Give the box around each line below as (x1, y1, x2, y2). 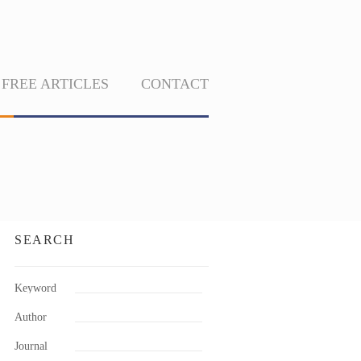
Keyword (15, 281, 56, 294)
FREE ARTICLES (2, 76, 109, 92)
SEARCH (15, 233, 75, 247)
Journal (15, 339, 48, 352)
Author (15, 310, 47, 323)
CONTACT (141, 76, 209, 92)
